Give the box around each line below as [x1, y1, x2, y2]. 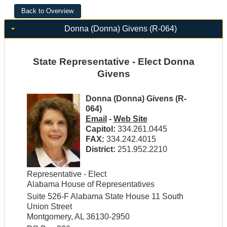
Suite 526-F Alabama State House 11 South [26, 192, 183, 201]
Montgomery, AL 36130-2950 [26, 212, 130, 221]
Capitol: [85, 125, 118, 134]
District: [85, 145, 118, 154]
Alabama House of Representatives [26, 180, 155, 189]
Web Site [113, 115, 147, 124]
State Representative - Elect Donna [32, 56, 195, 67]
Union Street [26, 202, 72, 211]
